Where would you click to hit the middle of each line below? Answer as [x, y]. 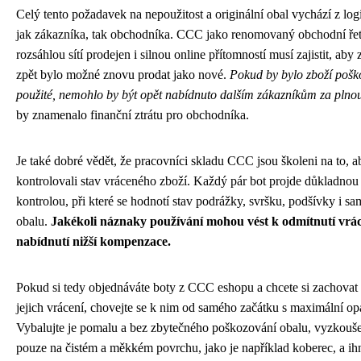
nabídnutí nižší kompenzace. [93, 241]
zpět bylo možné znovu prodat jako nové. [123, 74]
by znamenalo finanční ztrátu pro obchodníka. [133, 114]
